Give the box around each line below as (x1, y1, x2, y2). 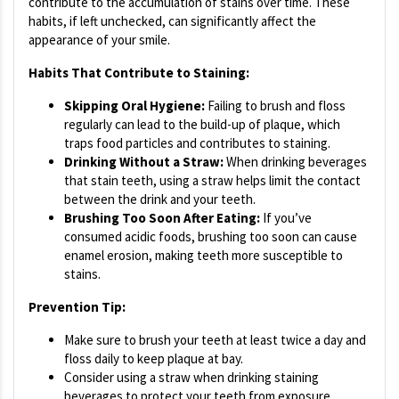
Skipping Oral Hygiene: (64, 97, 205, 115)
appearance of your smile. (28, 31, 170, 49)
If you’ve (260, 209, 312, 227)
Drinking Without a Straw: (64, 153, 224, 171)
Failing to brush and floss (205, 97, 346, 115)
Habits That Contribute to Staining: (28, 64, 249, 82)
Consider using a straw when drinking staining (64, 369, 319, 387)
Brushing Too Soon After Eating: (64, 209, 260, 227)
